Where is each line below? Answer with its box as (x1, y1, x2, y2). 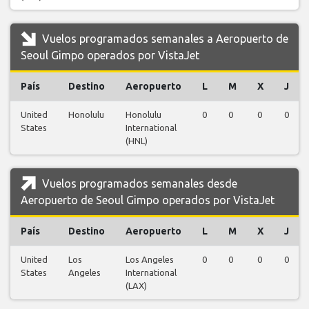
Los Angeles (126, 255, 174, 265)
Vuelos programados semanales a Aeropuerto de (39, 32, 288, 46)
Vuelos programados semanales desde (39, 177, 237, 190)
